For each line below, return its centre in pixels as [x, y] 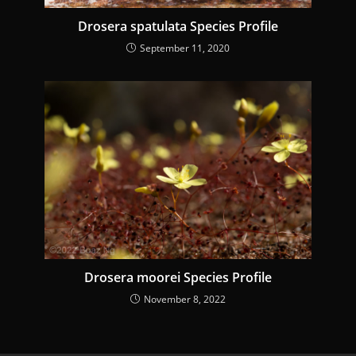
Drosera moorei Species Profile [178, 277]
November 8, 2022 [185, 299]
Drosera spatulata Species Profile [178, 26]
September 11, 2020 [185, 48]
